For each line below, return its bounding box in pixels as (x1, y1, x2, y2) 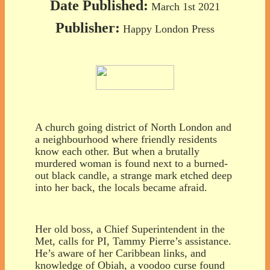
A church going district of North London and (35, 121, 231, 133)
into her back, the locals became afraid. (35, 181, 207, 193)
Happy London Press (120, 22, 215, 35)
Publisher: (55, 19, 120, 36)
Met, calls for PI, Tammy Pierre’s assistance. (35, 234, 231, 247)
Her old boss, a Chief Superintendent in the (35, 222, 225, 235)
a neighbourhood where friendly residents (35, 133, 217, 145)
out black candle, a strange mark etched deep (35, 169, 232, 181)
